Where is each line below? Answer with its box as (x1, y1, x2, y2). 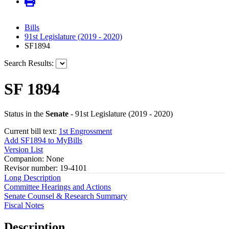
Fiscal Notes (4, 201, 44, 210)
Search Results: (4, 59, 54, 68)
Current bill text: (4, 127, 59, 136)
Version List (4, 145, 43, 154)
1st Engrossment (59, 127, 112, 136)
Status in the (4, 109, 45, 119)
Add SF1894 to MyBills (4, 136, 82, 145)
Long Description (4, 173, 61, 182)
